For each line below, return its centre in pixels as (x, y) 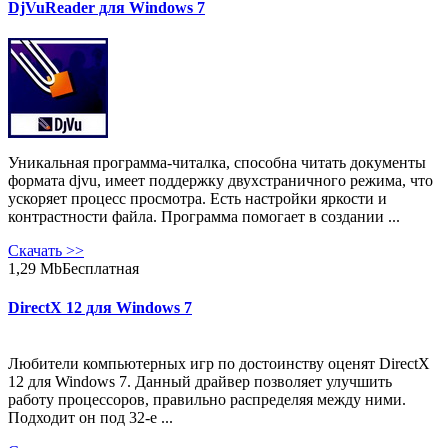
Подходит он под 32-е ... (90, 417)
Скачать (37, 251)
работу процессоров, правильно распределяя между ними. (207, 399)
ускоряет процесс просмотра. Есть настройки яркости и (197, 199)
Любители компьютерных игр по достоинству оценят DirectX (219, 363)
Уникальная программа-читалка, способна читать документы (217, 163)
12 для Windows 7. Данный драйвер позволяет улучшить (200, 381)
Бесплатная (100, 269)
